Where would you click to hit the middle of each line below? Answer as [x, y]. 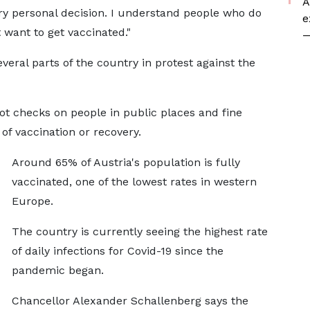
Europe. [32, 201]
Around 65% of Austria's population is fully [126, 162]
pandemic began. [57, 270]
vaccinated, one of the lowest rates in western [134, 181]
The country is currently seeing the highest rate [139, 231]
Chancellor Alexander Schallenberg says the [130, 300]
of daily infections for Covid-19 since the [117, 250]
